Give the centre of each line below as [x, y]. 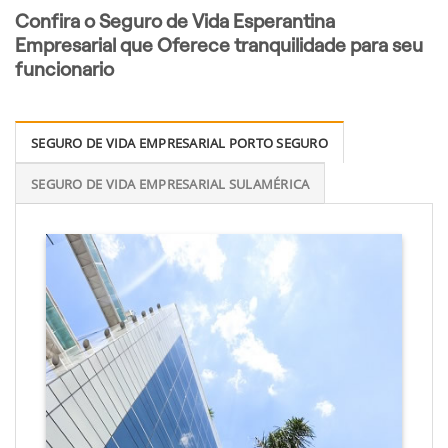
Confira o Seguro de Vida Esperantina [175, 21]
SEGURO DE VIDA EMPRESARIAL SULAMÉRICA [170, 184]
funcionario [64, 69]
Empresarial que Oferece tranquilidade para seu [219, 45]
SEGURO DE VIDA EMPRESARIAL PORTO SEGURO [179, 143]
